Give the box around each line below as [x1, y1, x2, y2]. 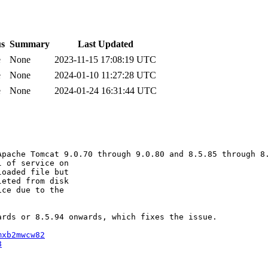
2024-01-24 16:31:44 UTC [54, 86, 157, 96]
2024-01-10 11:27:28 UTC [54, 70, 156, 80]
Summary [10, 39, 50, 49]
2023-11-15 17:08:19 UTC [54, 54, 156, 65]
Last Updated [78, 39, 133, 49]
